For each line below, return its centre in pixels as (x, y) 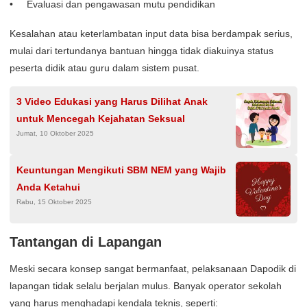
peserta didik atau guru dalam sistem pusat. (105, 68)
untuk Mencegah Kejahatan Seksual (101, 119)
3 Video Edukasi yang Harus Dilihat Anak (112, 102)
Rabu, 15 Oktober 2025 (54, 202)
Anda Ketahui (48, 187)
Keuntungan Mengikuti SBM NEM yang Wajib (121, 170)
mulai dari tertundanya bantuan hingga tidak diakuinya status (142, 51)
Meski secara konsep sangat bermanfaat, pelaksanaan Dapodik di (153, 269)
